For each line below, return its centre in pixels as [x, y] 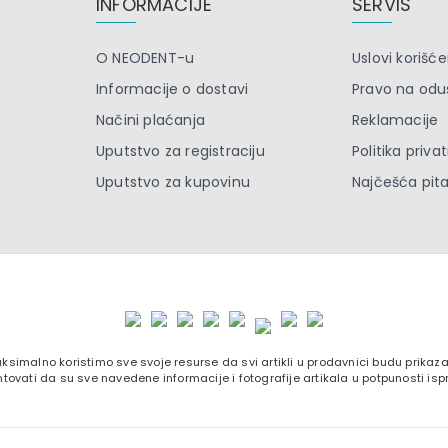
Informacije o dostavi [172, 89]
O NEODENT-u [145, 58]
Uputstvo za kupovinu [173, 182]
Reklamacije [395, 120]
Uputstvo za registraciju [180, 151]
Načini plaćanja [150, 120]
